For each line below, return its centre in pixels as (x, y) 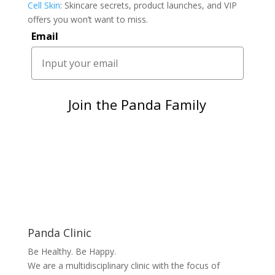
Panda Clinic (59, 233)
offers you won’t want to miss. (87, 20)
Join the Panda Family (137, 105)
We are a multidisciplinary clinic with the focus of (123, 266)
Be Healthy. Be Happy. (72, 252)
